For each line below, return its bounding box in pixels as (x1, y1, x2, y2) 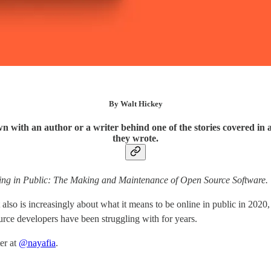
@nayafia (19, 238, 56, 249)
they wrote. (113, 133, 158, 144)
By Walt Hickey (108, 99, 163, 108)
